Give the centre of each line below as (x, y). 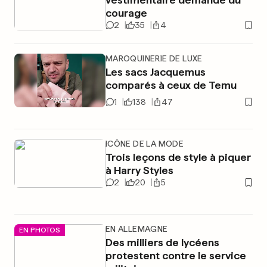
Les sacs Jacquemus (155, 72)
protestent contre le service (176, 255)
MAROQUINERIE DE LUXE (154, 58)
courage (126, 13)
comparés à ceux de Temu (171, 85)
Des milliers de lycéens (162, 242)
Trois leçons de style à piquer (178, 157)
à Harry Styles (139, 170)
